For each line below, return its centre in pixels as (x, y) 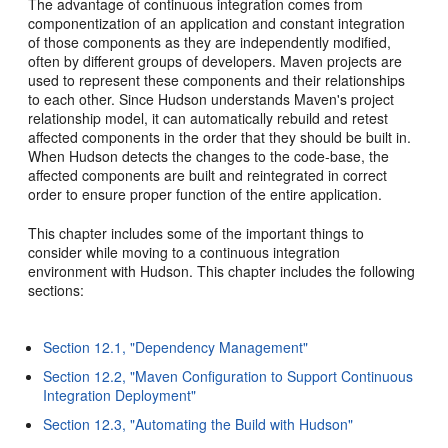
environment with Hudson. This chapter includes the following (222, 271)
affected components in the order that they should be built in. (220, 137)
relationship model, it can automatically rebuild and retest (208, 118)
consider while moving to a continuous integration (184, 252)
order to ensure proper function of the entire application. (205, 194)
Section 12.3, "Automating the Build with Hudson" (198, 424)
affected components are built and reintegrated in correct (208, 175)
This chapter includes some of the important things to (196, 233)
